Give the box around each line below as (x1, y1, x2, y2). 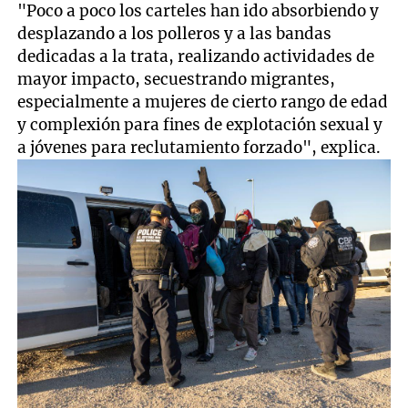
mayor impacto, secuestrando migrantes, (17, 68, 336, 89)
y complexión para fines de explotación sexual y (17, 114, 383, 135)
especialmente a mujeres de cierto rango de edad (17, 91, 389, 112)
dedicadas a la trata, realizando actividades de (17, 46, 375, 66)
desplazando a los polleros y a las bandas (17, 23, 332, 44)
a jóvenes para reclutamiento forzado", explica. (17, 137, 382, 158)
